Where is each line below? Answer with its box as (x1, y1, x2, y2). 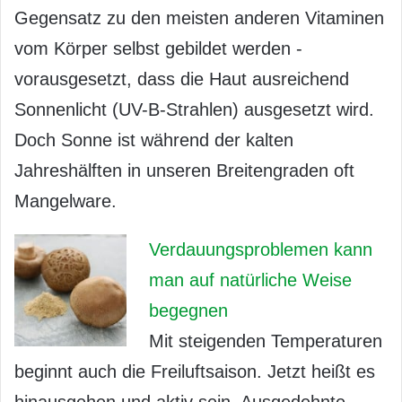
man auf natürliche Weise (149, 270, 352, 291)
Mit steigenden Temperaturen (149, 331, 382, 352)
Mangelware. (14, 191, 117, 212)
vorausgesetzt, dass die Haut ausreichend (14, 69, 349, 90)
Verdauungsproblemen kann (149, 240, 372, 260)
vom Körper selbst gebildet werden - (14, 39, 302, 59)
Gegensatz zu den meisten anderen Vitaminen (14, 8, 384, 29)
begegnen (149, 301, 228, 321)
